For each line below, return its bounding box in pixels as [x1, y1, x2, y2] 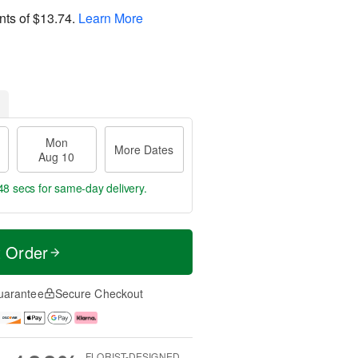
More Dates [114, 141, 174, 157]
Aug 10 [38, 149, 75, 165]
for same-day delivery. [35, 180, 147, 196]
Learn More [78, 8, 143, 27]
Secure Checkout [54, 285, 144, 301]
